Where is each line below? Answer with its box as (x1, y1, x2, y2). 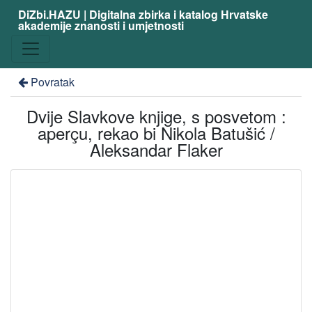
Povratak (30, 74, 75, 90)
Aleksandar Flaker (89, 137, 223, 162)
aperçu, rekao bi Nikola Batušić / (37, 120, 275, 145)
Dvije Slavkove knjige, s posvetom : (26, 104, 286, 128)
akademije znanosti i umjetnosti (17, 17, 184, 33)
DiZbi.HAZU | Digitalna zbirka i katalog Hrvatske (17, 6, 268, 22)
